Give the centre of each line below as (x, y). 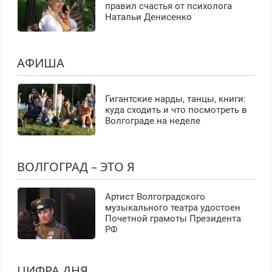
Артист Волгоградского (155, 197)
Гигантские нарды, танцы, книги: (175, 99)
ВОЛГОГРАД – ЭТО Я (76, 167)
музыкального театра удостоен (172, 208)
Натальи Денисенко (148, 17)
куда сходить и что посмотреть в (176, 110)
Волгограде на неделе (152, 121)
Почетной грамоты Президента (173, 219)
